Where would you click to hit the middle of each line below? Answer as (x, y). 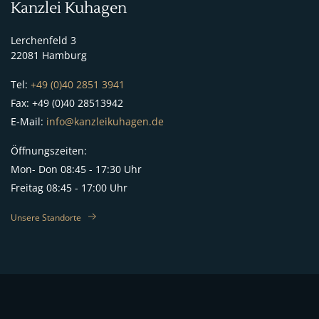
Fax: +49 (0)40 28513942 (67, 103)
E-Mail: (28, 121)
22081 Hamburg (49, 55)
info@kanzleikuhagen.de (105, 121)
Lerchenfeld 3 (43, 40)
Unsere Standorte (46, 218)
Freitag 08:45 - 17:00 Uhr (69, 188)
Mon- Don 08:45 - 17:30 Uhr (76, 169)
